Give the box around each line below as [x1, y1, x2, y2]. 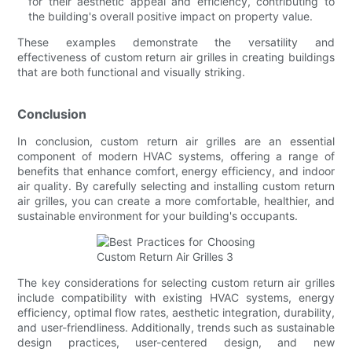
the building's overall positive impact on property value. [28, 9, 313, 23]
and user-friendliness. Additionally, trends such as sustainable [17, 320, 335, 334]
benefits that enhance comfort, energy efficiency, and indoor [17, 163, 335, 178]
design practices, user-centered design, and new [17, 335, 335, 349]
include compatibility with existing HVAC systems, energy [17, 290, 335, 304]
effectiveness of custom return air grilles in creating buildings [17, 49, 335, 64]
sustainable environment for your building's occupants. [17, 208, 299, 222]
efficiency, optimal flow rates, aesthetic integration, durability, [17, 305, 335, 319]
